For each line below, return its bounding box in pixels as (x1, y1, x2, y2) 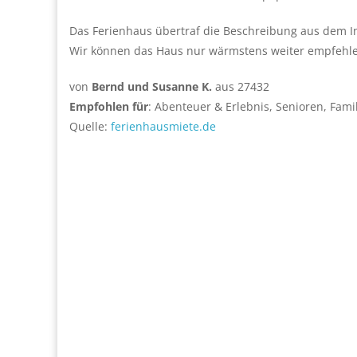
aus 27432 (212, 79, 269, 95)
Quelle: (69, 119, 111, 135)
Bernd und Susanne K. (88, 79, 212, 95)
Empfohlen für (69, 99, 148, 115)
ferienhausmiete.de (111, 119, 216, 135)
